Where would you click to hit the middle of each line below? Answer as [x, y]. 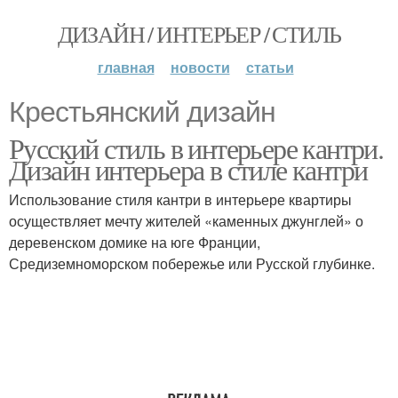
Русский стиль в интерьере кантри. [196, 148]
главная [126, 67]
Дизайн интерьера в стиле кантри [188, 169]
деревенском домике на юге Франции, [135, 242]
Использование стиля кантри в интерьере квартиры [180, 199]
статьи [270, 67]
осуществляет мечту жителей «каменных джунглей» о [186, 221]
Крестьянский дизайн [142, 112]
